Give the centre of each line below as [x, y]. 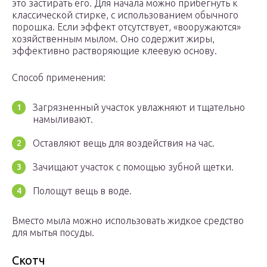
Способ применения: [59, 78]
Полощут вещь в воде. [82, 191]
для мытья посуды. [53, 233]
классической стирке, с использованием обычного [125, 15]
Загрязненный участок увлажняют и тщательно [139, 108]
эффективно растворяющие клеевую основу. [114, 51]
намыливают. [63, 119]
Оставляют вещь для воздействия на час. [124, 143]
